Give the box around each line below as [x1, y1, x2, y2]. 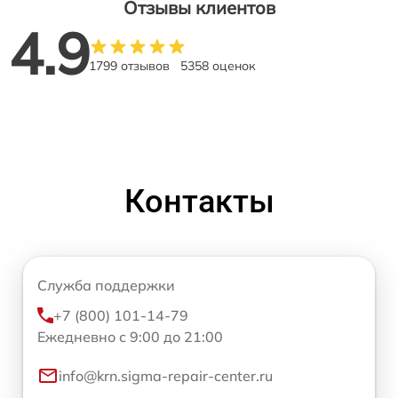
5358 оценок [180, 58, 256, 75]
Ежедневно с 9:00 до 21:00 [37, 328, 223, 346]
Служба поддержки [37, 276, 175, 295]
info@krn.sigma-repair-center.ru [59, 367, 273, 386]
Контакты [123, 183, 275, 221]
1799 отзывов [89, 58, 170, 75]
